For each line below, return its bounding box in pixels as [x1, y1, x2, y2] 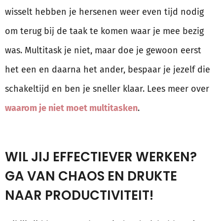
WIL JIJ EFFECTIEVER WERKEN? [5, 148, 197, 166]
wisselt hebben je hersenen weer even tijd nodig [5, 6, 204, 18]
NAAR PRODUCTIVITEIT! [5, 186, 153, 205]
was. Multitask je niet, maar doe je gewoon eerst [5, 45, 201, 56]
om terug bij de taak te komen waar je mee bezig [5, 26, 204, 37]
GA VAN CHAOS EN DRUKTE [5, 167, 177, 185]
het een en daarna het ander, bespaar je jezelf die [5, 64, 210, 75]
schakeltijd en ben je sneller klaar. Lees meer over [5, 83, 209, 95]
